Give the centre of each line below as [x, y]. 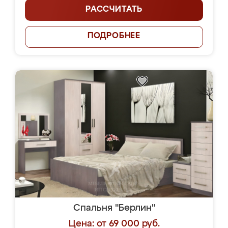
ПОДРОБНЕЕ [114, 36]
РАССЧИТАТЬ [114, 10]
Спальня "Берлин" [114, 208]
